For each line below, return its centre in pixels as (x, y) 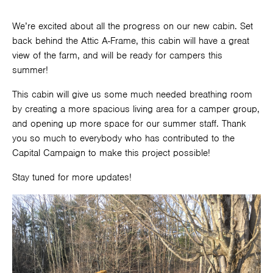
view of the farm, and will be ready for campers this (117, 56)
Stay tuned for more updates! (72, 178)
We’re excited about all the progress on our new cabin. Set (133, 27)
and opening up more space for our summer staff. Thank (129, 124)
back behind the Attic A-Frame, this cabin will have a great (131, 41)
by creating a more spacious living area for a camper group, (136, 109)
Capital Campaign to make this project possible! (111, 153)
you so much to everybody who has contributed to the (123, 139)
